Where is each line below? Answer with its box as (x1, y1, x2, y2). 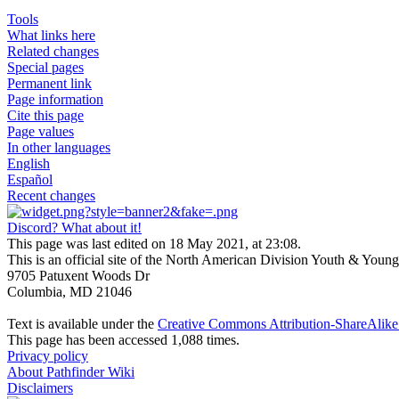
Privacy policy (7, 347, 88, 363)
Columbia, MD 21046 (7, 283, 132, 299)
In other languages (7, 139, 110, 155)
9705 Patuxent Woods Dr (7, 267, 150, 283)
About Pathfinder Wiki (7, 363, 134, 379)
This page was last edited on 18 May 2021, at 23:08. (7, 235, 301, 251)
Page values (7, 123, 74, 139)
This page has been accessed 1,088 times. (7, 331, 240, 347)
